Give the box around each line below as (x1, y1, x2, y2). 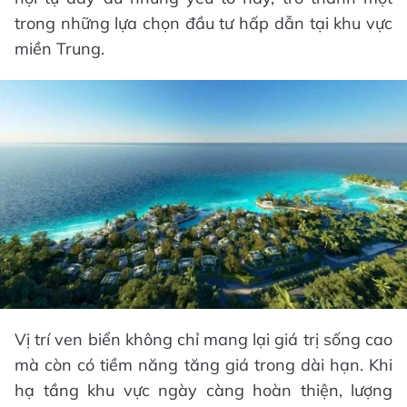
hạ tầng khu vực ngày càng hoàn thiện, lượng (15, 379, 392, 401)
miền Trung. (15, 38, 104, 60)
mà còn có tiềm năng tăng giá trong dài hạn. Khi (15, 353, 392, 375)
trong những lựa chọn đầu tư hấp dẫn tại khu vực (15, 13, 392, 35)
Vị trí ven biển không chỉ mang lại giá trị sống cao (15, 328, 392, 350)
